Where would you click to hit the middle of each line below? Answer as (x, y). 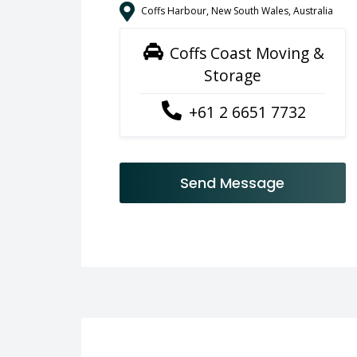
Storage (232, 75)
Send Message (233, 182)
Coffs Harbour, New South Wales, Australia (237, 11)
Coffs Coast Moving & (245, 53)
